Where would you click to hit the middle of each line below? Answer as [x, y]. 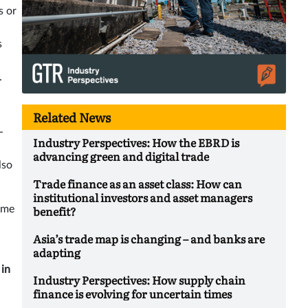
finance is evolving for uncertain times [132, 293]
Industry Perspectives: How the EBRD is [136, 142]
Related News [72, 117]
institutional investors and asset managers [143, 197]
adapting [57, 252]
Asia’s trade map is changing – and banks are [149, 238]
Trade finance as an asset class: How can [137, 183]
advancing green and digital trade [121, 156]
